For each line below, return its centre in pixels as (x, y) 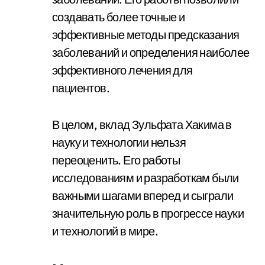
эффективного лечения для (122, 70)
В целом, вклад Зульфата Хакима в (142, 125)
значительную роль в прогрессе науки (148, 213)
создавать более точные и (119, 17)
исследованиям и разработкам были (146, 178)
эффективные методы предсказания (146, 35)
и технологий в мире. (105, 231)
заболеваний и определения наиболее (151, 52)
